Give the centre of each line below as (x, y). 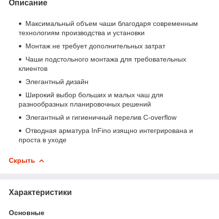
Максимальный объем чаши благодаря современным (112, 23)
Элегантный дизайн (57, 81)
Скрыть (22, 160)
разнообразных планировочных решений (85, 104)
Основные (27, 212)
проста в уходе (43, 140)
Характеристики (40, 192)
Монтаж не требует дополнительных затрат (95, 46)
